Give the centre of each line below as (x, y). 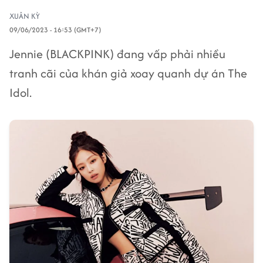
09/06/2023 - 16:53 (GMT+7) (55, 30)
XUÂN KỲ (25, 16)
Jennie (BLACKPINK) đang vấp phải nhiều (117, 54)
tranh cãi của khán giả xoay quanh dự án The (128, 73)
